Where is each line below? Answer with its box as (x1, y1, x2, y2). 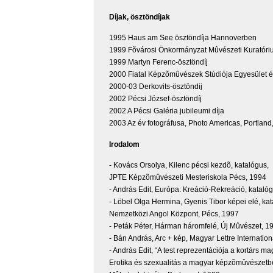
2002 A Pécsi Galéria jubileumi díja (109, 107, 224, 116)
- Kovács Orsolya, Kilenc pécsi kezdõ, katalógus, (109, 161, 269, 170)
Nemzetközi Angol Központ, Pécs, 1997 (109, 210, 239, 219)
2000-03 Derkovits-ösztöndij (109, 82, 202, 91)
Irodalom (109, 140, 140, 149)
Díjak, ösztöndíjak (109, 12, 170, 21)
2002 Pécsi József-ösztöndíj (109, 94, 202, 104)
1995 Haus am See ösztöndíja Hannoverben (109, 34, 257, 43)
